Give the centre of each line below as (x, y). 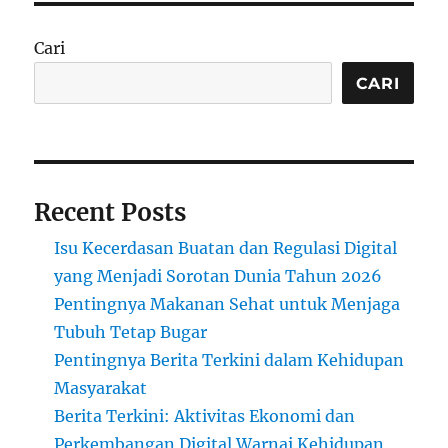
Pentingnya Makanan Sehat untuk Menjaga (227, 304)
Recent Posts (110, 213)
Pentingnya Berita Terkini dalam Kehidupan (229, 360)
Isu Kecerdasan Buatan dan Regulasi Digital (226, 248)
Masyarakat (101, 388)
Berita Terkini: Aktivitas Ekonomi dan (205, 416)
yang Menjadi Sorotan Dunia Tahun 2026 (218, 276)
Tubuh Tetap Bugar (131, 332)
